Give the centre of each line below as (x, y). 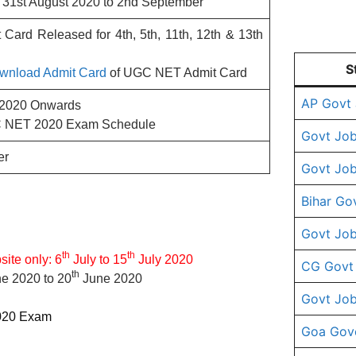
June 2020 (111, 278)
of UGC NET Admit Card (177, 72)
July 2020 (164, 259)
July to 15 (99, 259)
